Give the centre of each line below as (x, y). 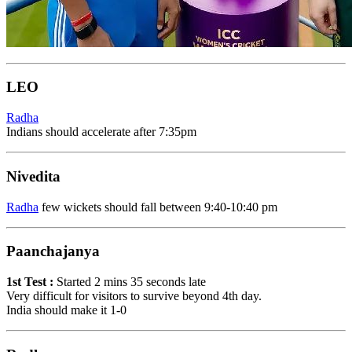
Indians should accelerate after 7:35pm (101, 132)
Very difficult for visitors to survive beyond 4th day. (134, 296)
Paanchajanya (53, 251)
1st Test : (30, 282)
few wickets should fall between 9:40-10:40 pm (158, 207)
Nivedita (33, 176)
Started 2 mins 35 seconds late (130, 282)
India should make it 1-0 (66, 310)
